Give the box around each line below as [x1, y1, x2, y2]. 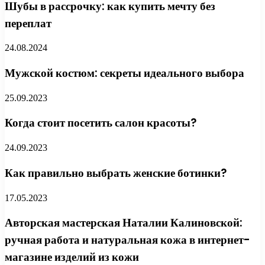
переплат [5, 15, 51, 31]
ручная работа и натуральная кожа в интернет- [5, 232, 250, 248]
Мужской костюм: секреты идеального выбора [5, 64, 244, 81]
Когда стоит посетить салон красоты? [5, 115, 196, 131]
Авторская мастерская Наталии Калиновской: [5, 215, 243, 231]
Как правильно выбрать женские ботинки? [5, 164, 227, 181]
